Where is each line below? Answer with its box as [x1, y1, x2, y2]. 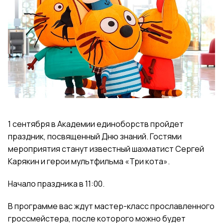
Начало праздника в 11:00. [8, 178, 105, 190]
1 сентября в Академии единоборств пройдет [8, 118, 184, 130]
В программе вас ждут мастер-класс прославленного [8, 201, 215, 212]
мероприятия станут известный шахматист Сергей [8, 143, 204, 155]
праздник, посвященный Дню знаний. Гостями [8, 131, 182, 142]
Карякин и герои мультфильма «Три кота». [8, 156, 171, 167]
